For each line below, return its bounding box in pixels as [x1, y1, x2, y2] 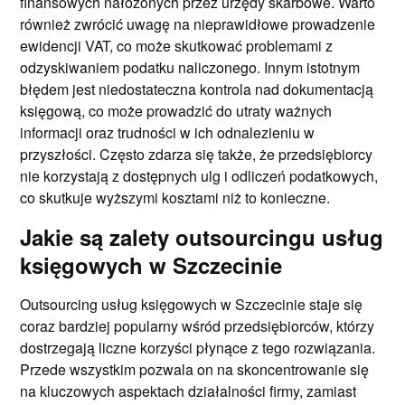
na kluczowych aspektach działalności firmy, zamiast [20, 380, 357, 401]
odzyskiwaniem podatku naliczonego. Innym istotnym [20, 56, 361, 78]
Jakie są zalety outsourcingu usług [20, 221, 384, 252]
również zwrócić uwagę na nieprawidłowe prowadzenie [20, 13, 376, 34]
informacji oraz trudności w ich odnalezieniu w [20, 121, 316, 143]
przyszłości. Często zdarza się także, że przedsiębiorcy [20, 143, 373, 165]
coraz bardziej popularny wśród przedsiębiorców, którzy [20, 315, 375, 336]
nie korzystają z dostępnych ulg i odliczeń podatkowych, [20, 165, 379, 186]
